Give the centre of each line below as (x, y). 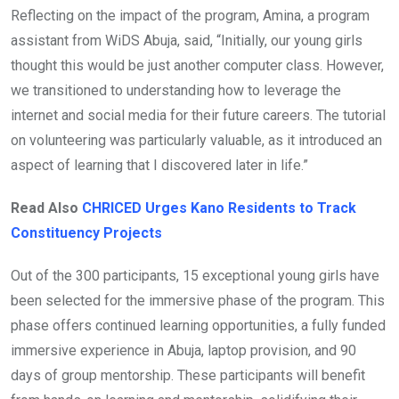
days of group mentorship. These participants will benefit (188, 376)
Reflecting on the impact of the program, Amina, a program (190, 16)
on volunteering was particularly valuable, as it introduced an (196, 141)
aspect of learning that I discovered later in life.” (159, 166)
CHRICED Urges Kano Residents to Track (219, 208)
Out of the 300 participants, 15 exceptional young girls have (195, 276)
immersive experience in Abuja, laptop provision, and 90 (183, 351)
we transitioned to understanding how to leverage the (176, 91)
